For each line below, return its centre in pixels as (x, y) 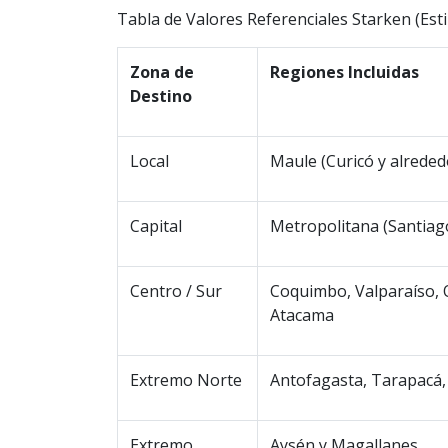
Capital (156, 226)
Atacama (302, 315)
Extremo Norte (186, 380)
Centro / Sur (176, 291)
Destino (161, 96)
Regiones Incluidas (344, 72)
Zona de (162, 72)
